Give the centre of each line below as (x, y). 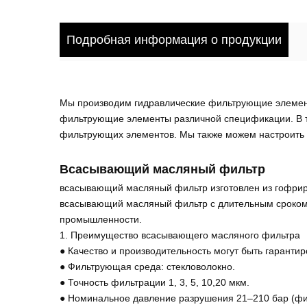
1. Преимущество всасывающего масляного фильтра (180, 235)
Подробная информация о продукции (174, 40)
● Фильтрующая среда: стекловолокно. (147, 267)
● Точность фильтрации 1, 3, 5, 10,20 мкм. (155, 282)
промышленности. (101, 219)
